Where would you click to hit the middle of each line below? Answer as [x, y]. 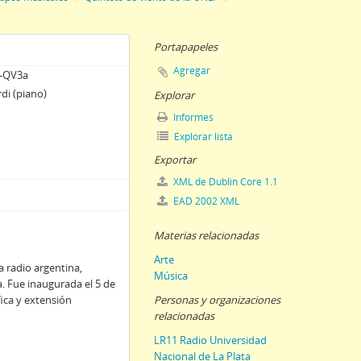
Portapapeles [186, 47]
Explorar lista [202, 137]
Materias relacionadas [206, 235]
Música [171, 276]
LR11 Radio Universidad [210, 340]
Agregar [192, 71]
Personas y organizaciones [217, 300]
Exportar [175, 160]
